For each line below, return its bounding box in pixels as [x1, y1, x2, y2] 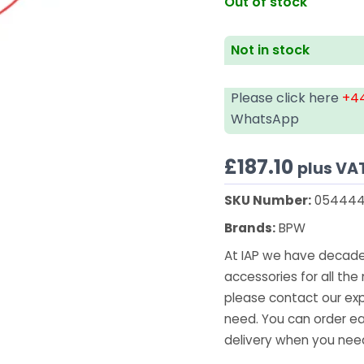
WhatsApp [231, 109, 300, 128]
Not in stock [231, 40, 310, 59]
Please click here [231, 88, 343, 107]
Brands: [224, 219, 276, 236]
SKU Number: [224, 191, 312, 209]
